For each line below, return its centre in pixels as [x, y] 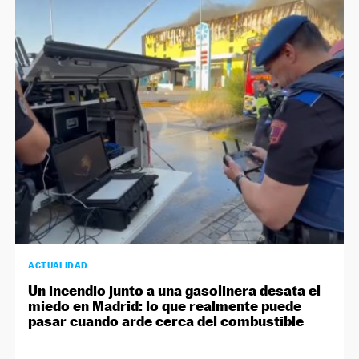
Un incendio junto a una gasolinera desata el [175, 291]
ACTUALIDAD [58, 266]
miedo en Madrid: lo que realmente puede [165, 306]
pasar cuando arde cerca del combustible [166, 321]
